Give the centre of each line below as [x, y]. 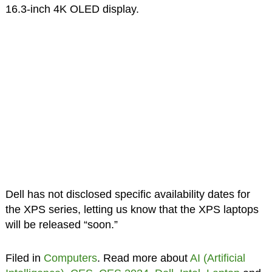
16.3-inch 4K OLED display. [72, 9]
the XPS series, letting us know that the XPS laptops [132, 209]
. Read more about [143, 258]
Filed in [24, 258]
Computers [70, 258]
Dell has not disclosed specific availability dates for [127, 194]
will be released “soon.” [61, 224]
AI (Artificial [217, 258]
